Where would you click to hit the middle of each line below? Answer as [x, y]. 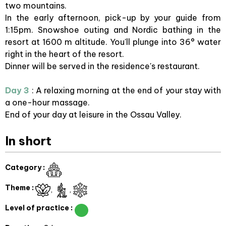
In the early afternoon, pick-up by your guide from [113, 18]
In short [28, 141]
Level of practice [38, 208]
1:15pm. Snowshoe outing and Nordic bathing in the [113, 30]
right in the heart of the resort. [66, 54]
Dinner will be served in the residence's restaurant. [102, 66]
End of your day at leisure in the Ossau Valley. [93, 115]
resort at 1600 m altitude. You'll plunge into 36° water [113, 42]
